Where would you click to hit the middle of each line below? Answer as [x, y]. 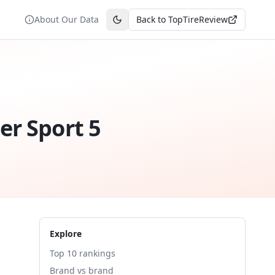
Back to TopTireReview [182, 19]
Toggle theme [145, 25]
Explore [66, 234]
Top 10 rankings [83, 253]
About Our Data [67, 19]
